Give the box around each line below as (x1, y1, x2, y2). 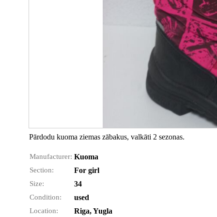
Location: (30, 207, 58, 215)
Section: (30, 166, 54, 174)
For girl (74, 166, 99, 174)
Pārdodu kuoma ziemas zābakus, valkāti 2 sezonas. (29, 133, 185, 141)
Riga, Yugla (74, 207, 112, 215)
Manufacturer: (30, 153, 72, 160)
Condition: (30, 193, 62, 201)
